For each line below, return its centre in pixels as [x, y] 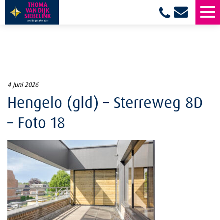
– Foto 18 [36, 122]
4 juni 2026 [23, 84]
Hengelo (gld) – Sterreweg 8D [105, 102]
